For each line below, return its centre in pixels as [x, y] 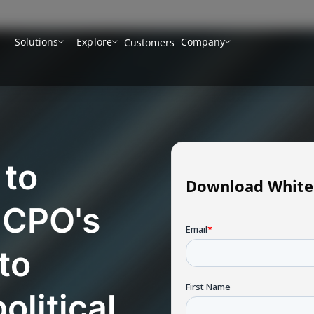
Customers [149, 42]
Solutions [37, 42]
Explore [94, 42]
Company [203, 42]
